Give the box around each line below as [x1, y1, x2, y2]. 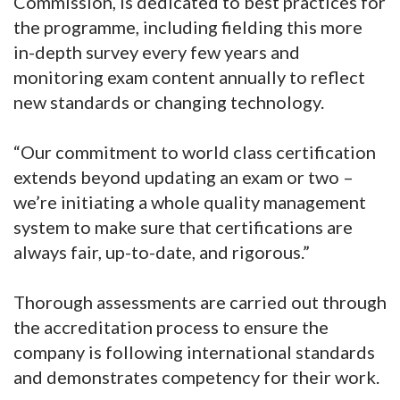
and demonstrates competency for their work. [13, 366, 383, 388]
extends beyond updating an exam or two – [13, 166, 354, 188]
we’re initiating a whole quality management [13, 191, 366, 213]
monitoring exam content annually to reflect [13, 66, 365, 88]
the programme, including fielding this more [13, 16, 362, 38]
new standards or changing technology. [13, 91, 328, 113]
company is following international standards [13, 341, 375, 363]
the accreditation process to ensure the [13, 316, 329, 338]
